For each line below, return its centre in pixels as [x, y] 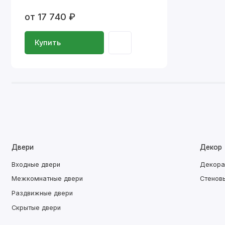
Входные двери [36, 164]
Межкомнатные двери [47, 179]
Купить [47, 42]
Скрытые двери [36, 207]
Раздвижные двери [42, 193]
